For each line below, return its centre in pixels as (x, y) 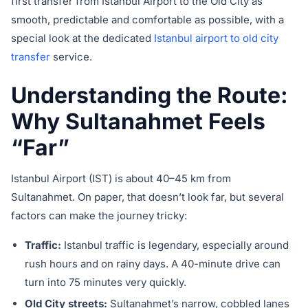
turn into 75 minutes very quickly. (106, 283)
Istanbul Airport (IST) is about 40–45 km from (121, 179)
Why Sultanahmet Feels (138, 122)
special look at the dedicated (82, 38)
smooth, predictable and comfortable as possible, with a (147, 20)
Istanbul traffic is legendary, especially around (175, 245)
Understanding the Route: (150, 96)
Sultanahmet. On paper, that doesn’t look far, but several (147, 197)
